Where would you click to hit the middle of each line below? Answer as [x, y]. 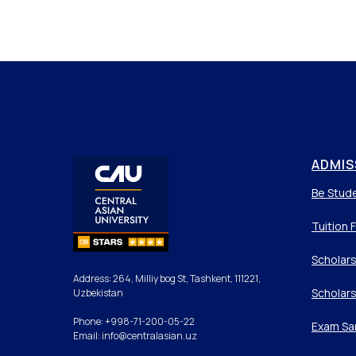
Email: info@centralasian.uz [135, 335]
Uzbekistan [98, 292]
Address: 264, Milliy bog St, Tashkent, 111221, [167, 278]
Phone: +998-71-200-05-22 [134, 321]
